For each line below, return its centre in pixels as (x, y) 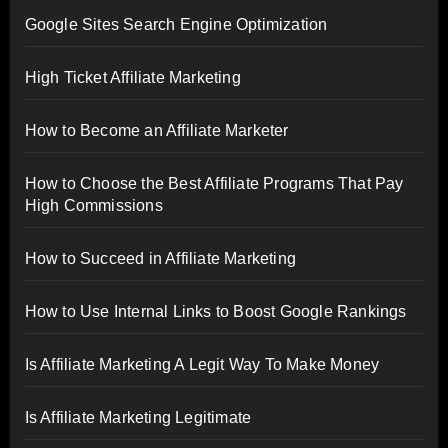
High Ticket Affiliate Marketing (132, 77)
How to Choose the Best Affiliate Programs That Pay (214, 183)
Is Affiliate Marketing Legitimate (138, 417)
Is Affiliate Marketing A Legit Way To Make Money (202, 364)
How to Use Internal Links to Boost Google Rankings (215, 311)
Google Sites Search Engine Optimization (176, 24)
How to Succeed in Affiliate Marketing (160, 258)
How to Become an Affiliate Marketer (156, 130)
